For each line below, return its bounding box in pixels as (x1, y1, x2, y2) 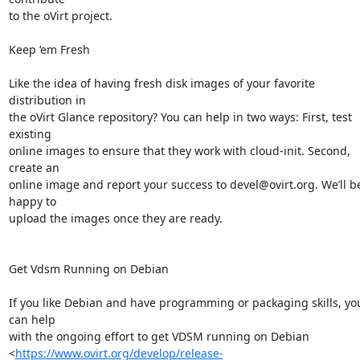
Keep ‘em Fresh (8, 41, 90, 57)
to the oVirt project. (8, 7, 112, 23)
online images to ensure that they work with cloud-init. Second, (8, 142, 350, 158)
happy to (8, 193, 56, 209)
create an (8, 159, 59, 175)
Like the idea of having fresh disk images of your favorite (8, 75, 315, 91)
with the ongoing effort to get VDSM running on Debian (8, 328, 309, 344)
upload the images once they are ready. (8, 210, 223, 226)
